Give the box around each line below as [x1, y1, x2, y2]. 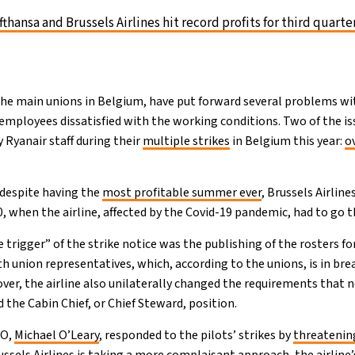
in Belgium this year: [230, 132, 345, 150]
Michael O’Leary [14, 326, 100, 344]
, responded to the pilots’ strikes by [99, 326, 294, 344]
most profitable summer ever [102, 184, 262, 201]
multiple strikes [143, 132, 231, 150]
